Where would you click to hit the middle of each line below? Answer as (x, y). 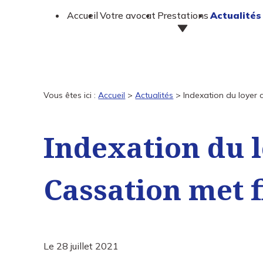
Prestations (183, 15)
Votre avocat (127, 15)
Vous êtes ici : (70, 95)
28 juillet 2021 (88, 246)
